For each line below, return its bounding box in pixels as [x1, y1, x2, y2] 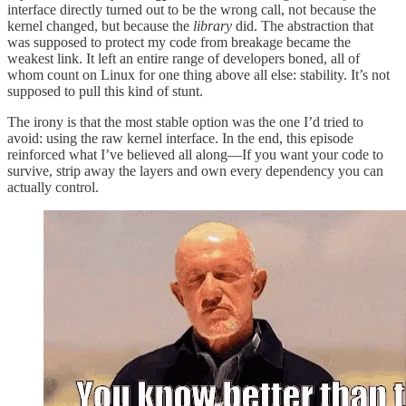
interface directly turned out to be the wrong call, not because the [7, 2, 376, 18]
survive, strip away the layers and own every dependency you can [7, 163, 383, 179]
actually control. [7, 179, 99, 196]
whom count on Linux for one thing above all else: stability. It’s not [7, 67, 390, 83]
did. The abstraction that [232, 18, 373, 34]
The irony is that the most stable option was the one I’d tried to [7, 114, 363, 130]
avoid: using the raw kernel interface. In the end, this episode [7, 130, 353, 147]
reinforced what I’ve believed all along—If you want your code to [7, 147, 383, 163]
